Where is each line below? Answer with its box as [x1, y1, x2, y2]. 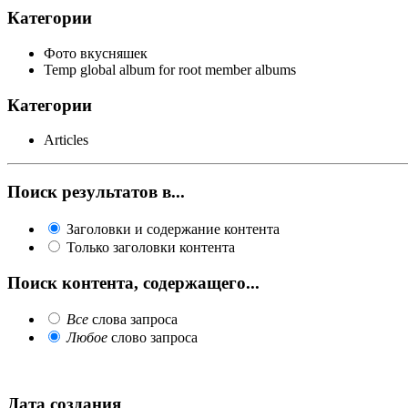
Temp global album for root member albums [44, 62, 296, 78]
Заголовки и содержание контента [66, 220, 280, 237]
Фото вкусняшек [44, 46, 148, 62]
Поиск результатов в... [7, 182, 185, 202]
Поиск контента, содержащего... [7, 272, 260, 292]
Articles [44, 132, 88, 148]
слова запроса [88, 311, 178, 328]
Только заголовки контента [66, 239, 235, 255]
